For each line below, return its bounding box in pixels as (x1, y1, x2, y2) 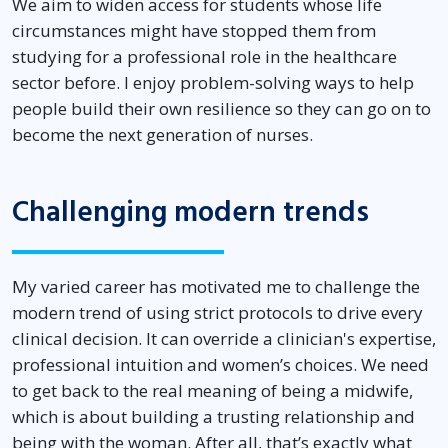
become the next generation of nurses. (12, 123, 313, 147)
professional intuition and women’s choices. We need (12, 353, 429, 377)
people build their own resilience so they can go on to (12, 97, 431, 121)
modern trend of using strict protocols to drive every (12, 301, 423, 325)
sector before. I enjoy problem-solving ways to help (12, 71, 414, 95)
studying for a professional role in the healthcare (12, 45, 397, 69)
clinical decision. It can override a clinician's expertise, (12, 327, 436, 351)
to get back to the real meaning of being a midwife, (12, 379, 413, 403)
